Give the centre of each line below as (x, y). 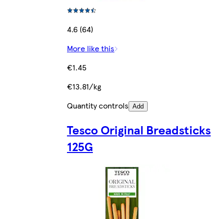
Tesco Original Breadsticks (139, 129)
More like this (91, 48)
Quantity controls (98, 105)
